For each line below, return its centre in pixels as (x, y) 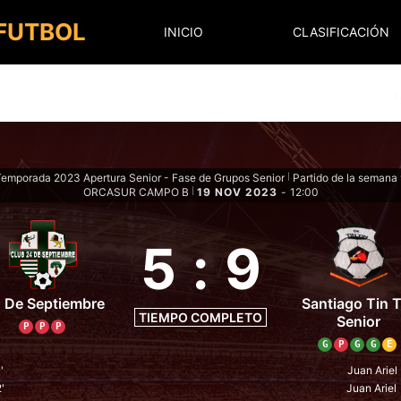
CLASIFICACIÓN (341, 32)
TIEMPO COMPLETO (200, 318)
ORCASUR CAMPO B (136, 192)
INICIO (183, 32)
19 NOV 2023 (237, 192)
